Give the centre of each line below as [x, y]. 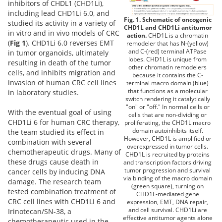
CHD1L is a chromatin [178, 36]
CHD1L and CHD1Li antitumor [167, 28]
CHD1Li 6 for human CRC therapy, [64, 122]
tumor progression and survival [168, 170]
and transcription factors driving [168, 163]
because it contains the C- [167, 75]
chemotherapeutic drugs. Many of [64, 152]
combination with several [50, 142]
